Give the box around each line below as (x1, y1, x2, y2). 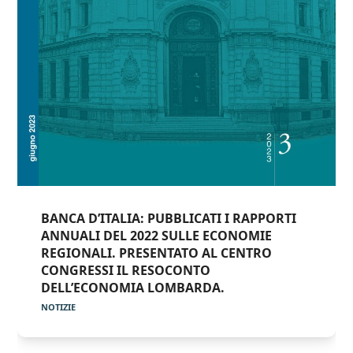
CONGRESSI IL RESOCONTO (41, 261, 211, 279)
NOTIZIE (41, 300, 76, 313)
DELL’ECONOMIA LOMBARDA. (41, 278, 225, 296)
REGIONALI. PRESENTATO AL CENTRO (41, 243, 273, 262)
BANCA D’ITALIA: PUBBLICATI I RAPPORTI (41, 209, 297, 227)
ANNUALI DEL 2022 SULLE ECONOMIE (41, 226, 273, 244)
